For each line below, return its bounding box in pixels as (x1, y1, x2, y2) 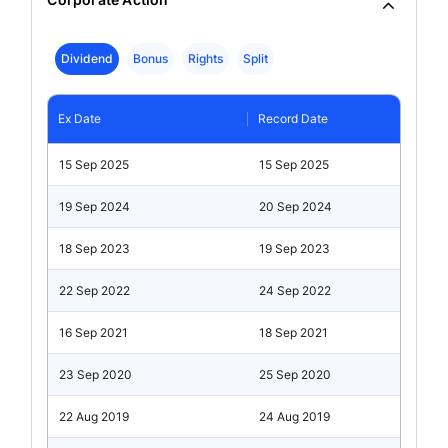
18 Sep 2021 (259, 324, 329, 340)
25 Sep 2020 (259, 366, 332, 382)
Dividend (61, 50, 114, 66)
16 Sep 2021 (59, 324, 129, 340)
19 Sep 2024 (59, 198, 131, 214)
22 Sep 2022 (59, 282, 131, 298)
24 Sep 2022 (259, 282, 332, 298)
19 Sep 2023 (259, 240, 331, 256)
